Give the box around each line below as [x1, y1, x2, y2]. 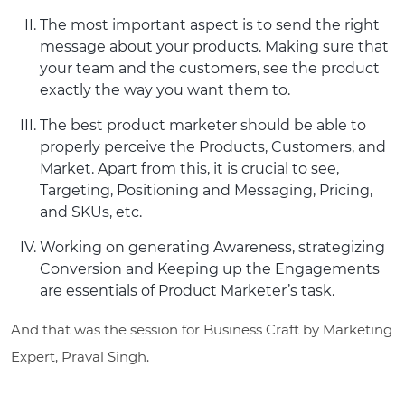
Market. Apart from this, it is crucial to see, [40, 159, 339, 177]
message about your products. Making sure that [40, 37, 389, 55]
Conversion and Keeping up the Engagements [40, 259, 380, 278]
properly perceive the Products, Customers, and [40, 137, 386, 155]
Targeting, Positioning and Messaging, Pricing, [40, 181, 372, 199]
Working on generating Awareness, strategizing [40, 238, 385, 256]
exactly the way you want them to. [40, 80, 290, 99]
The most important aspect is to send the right [40, 15, 380, 33]
